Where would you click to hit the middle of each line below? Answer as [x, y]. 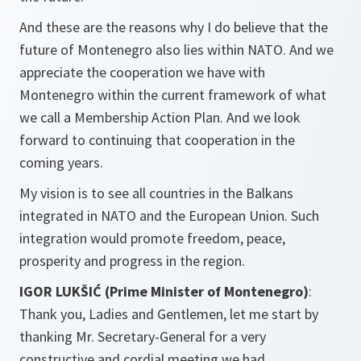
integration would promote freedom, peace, [152, 238]
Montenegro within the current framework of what [173, 95]
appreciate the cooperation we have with [142, 72]
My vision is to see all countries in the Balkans [156, 193]
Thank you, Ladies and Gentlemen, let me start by [169, 314]
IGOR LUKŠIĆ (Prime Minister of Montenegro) [164, 291]
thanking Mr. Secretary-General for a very [143, 336]
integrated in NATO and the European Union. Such [169, 216]
